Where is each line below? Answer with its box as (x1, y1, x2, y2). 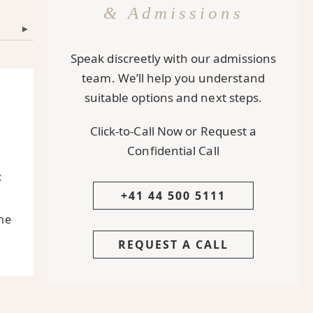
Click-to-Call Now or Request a (89, 122, 257, 139)
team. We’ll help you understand (82, 69, 265, 86)
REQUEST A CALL (118, 236, 228, 252)
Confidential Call (127, 142, 219, 159)
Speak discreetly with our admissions (70, 50, 277, 66)
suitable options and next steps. (84, 89, 263, 105)
